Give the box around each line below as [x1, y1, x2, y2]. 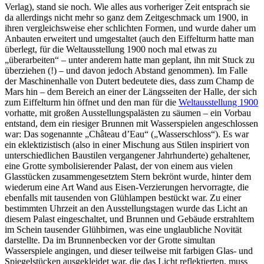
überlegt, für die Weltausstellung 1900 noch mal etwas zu [5, 44, 217, 54]
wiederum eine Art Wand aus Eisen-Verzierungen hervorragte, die [5, 181, 249, 192]
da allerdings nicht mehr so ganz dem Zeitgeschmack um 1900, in [5, 12, 248, 22]
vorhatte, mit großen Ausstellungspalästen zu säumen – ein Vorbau [5, 107, 251, 118]
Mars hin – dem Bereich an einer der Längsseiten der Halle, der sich [5, 86, 257, 97]
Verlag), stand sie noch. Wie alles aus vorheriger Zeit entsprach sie [5, 1, 250, 12]
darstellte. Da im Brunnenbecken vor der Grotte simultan [5, 235, 215, 245]
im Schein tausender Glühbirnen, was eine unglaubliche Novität [5, 224, 242, 235]
